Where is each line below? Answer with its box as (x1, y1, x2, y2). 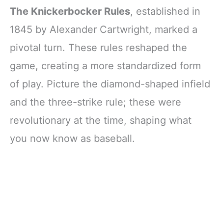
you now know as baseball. (10, 133, 135, 145)
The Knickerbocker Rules (10, 5, 130, 18)
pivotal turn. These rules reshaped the (10, 42, 187, 54)
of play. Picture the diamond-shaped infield (10, 78, 210, 90)
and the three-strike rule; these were (10, 96, 181, 109)
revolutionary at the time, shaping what (10, 114, 192, 127)
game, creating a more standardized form (10, 60, 201, 72)
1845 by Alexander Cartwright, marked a (10, 24, 197, 36)
